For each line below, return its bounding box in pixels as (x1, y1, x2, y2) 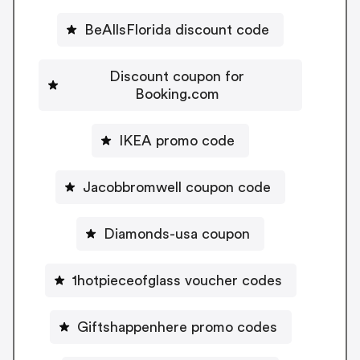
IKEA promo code (119, 133, 235, 148)
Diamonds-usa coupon (104, 226, 250, 241)
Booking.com (134, 86, 219, 101)
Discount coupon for (109, 68, 244, 84)
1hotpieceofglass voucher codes (72, 272, 282, 288)
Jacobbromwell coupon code (83, 179, 271, 194)
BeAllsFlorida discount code (84, 22, 269, 37)
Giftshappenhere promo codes (76, 319, 277, 334)
